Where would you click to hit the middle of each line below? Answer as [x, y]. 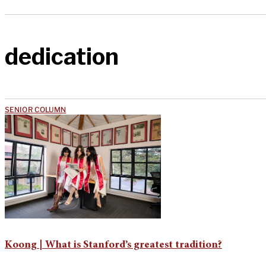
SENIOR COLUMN [36, 109]
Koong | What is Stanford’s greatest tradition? [113, 245]
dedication [62, 57]
